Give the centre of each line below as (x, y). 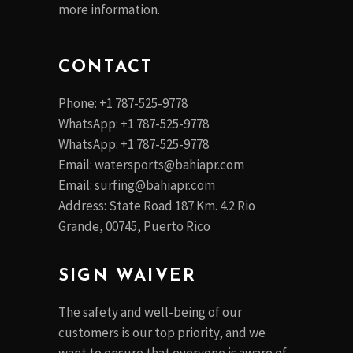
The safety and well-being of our (150, 312)
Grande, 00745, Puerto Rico (134, 227)
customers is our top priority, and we (162, 333)
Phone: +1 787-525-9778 (123, 104)
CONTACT (106, 68)
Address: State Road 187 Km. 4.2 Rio (157, 206)
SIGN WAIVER (128, 277)
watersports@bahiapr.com (169, 165)
